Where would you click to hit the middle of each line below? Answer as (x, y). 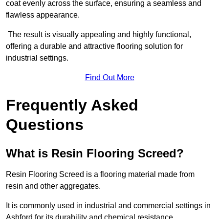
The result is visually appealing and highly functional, (99, 35)
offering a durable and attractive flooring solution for (94, 46)
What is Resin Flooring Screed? (95, 153)
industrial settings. (37, 58)
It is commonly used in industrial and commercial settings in (108, 206)
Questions (45, 125)
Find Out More (109, 78)
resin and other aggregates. (54, 186)
